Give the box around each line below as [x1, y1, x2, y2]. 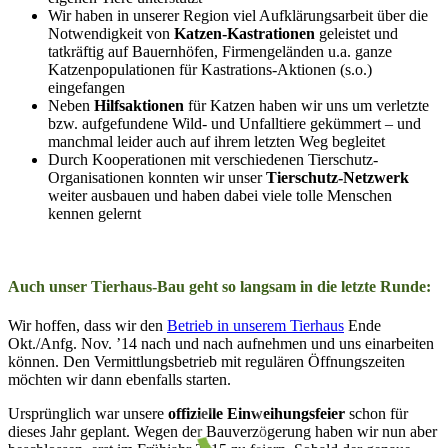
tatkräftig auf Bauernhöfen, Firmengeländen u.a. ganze [48, 42, 392, 60]
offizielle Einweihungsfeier [168, 405, 345, 423]
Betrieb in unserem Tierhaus [167, 317, 344, 335]
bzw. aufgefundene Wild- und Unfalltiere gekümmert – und [48, 114, 421, 132]
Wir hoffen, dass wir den [8, 317, 167, 335]
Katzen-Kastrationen [174, 24, 315, 42]
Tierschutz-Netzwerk [266, 168, 409, 186]
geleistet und [315, 24, 398, 42]
